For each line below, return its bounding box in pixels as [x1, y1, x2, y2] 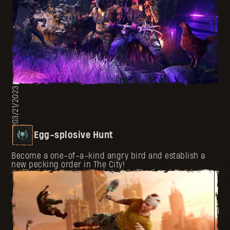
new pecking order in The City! [11, 160, 125, 169]
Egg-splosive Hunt [34, 130, 113, 140]
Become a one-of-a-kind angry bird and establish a [11, 151, 205, 161]
